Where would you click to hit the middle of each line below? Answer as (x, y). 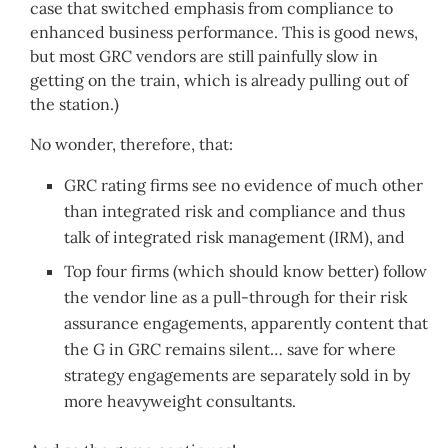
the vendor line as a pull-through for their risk (236, 296)
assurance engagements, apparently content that (246, 322)
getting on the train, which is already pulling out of (219, 79)
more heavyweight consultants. (180, 400)
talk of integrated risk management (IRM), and (235, 236)
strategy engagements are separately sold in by (237, 374)
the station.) (74, 103)
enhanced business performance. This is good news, (224, 31)
